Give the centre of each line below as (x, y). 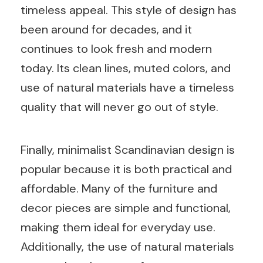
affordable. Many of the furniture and (119, 188)
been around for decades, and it (106, 29)
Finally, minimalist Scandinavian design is (128, 149)
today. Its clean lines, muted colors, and (126, 68)
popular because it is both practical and (126, 169)
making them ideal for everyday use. (118, 227)
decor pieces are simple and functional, (126, 208)
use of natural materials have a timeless (127, 87)
